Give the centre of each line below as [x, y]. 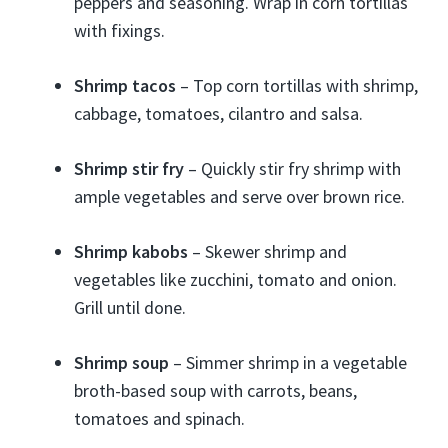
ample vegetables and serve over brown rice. [239, 196]
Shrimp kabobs [131, 251]
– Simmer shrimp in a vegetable [288, 362]
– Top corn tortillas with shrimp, [297, 85]
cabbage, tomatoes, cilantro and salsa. [218, 113]
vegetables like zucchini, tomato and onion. [235, 279]
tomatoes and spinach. [159, 418]
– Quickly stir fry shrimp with [292, 168]
